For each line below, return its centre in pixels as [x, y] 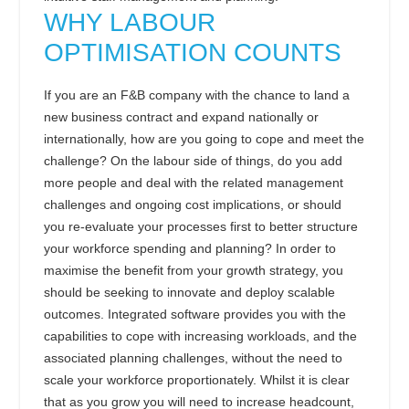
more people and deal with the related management [194, 182]
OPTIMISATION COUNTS [193, 52]
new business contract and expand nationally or [181, 116]
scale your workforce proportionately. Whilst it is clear [197, 379]
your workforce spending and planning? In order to [190, 248]
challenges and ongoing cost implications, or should [193, 204]
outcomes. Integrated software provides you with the [195, 314]
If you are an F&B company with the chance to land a [197, 94]
